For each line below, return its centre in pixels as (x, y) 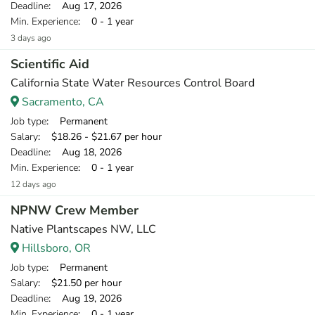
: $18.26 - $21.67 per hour (100, 137)
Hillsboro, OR (55, 248)
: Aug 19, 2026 (85, 298)
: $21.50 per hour (80, 283)
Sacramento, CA (62, 102)
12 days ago (33, 184)
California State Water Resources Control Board (133, 83)
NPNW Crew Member (75, 210)
